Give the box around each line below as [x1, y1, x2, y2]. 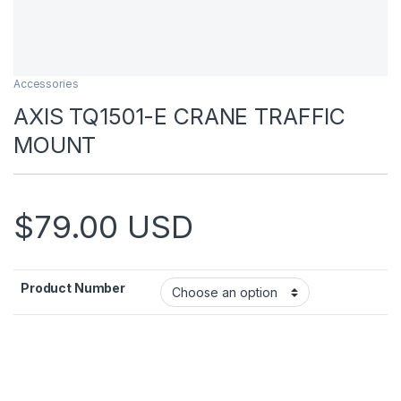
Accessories [13, 77, 79, 91]
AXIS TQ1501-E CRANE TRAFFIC [13, 103, 346, 131]
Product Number [21, 280, 126, 296]
